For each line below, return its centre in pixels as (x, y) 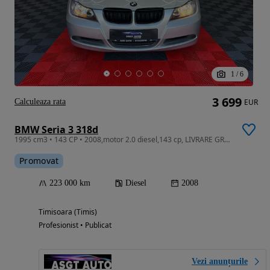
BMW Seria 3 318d (56, 130)
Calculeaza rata (40, 102)
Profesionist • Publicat (75, 225)
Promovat (39, 161)
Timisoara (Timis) (68, 212)
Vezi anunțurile (220, 262)
